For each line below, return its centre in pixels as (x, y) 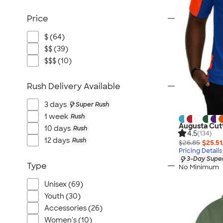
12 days (57, 140)
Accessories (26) (73, 208)
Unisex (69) (64, 184)
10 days (57, 128)
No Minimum (199, 167)
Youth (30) (62, 196)
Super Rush (92, 104)
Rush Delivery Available (74, 86)
